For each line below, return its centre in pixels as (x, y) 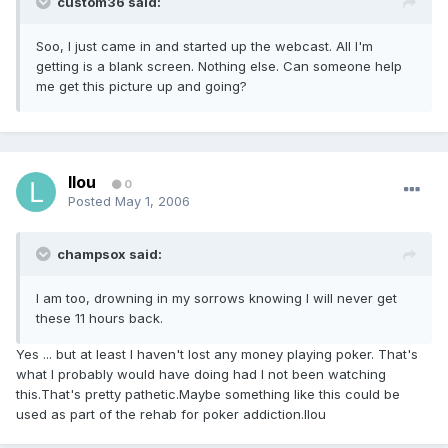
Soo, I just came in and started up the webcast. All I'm (204, 46)
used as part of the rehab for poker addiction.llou (171, 414)
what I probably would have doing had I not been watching (201, 374)
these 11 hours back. (99, 318)
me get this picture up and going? (141, 86)
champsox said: (109, 254)
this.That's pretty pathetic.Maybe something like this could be (208, 394)
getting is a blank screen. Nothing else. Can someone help (219, 66)
